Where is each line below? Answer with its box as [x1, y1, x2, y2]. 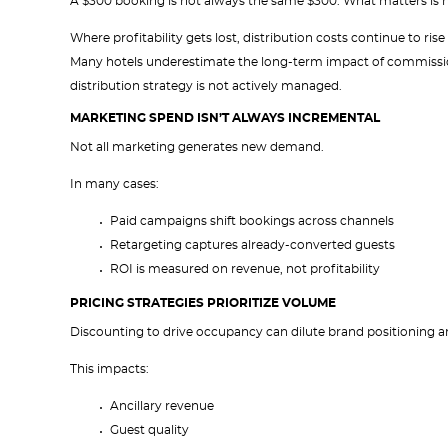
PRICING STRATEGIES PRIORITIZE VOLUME [70, 297, 336, 309]
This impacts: [70, 363, 149, 375]
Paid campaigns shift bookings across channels [110, 215, 394, 227]
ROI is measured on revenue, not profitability [110, 263, 380, 275]
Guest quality [110, 424, 189, 436]
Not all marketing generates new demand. [70, 141, 324, 153]
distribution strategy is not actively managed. [70, 80, 342, 92]
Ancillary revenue [110, 400, 214, 412]
